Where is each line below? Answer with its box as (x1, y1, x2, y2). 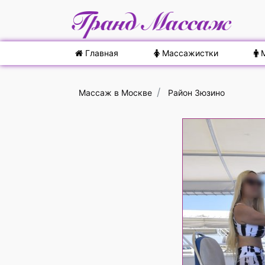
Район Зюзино (168, 88, 225, 98)
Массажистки (160, 48, 218, 58)
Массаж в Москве (79, 88, 152, 98)
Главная (83, 48, 118, 58)
